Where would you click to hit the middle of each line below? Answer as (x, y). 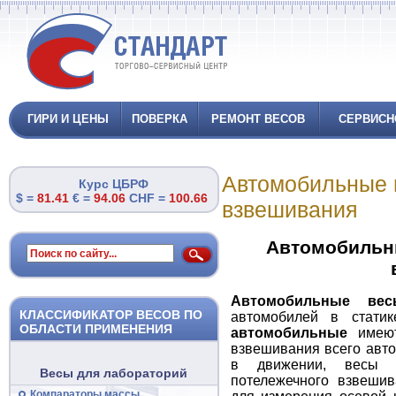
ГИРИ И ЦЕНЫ (68, 119)
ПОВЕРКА (159, 119)
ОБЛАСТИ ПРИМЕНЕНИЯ (95, 329)
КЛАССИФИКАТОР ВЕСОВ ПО (110, 315)
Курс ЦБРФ (114, 184)
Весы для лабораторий (114, 373)
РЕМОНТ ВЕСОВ (258, 119)
